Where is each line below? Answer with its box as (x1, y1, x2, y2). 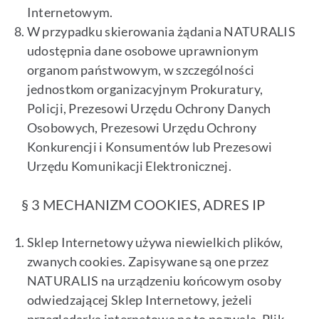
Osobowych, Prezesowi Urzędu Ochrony (26, 120, 257, 136)
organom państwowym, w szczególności (26, 62, 255, 78)
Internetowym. (26, 4, 113, 21)
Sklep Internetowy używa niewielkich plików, (26, 234, 283, 251)
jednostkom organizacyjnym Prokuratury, (26, 81, 263, 98)
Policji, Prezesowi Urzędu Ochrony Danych (26, 100, 271, 117)
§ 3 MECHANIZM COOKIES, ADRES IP (21, 196, 265, 214)
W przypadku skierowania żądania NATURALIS (26, 23, 296, 40)
